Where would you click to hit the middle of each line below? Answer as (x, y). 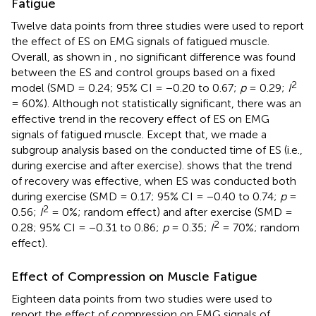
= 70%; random (260, 227)
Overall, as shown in (63, 56)
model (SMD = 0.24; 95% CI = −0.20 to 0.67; (126, 87)
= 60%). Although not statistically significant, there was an (156, 103)
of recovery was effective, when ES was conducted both (154, 181)
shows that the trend (239, 165)
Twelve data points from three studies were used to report (158, 25)
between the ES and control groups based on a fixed (143, 72)
